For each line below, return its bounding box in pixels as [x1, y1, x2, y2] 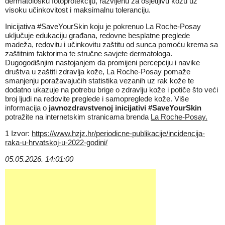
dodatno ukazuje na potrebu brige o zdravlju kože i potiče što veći [5, 85, 218, 94]
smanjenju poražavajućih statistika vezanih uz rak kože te [5, 76, 194, 85]
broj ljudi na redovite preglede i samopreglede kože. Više [5, 94, 189, 103]
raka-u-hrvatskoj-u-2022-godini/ [5, 138, 107, 147]
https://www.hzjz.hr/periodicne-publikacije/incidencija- [32, 129, 205, 138]
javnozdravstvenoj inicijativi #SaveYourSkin [49, 103, 201, 112]
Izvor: [9, 129, 32, 138]
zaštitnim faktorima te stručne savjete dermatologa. [5, 49, 172, 58]
